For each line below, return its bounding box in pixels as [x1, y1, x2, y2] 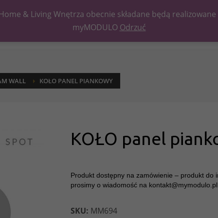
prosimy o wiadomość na [70, 181, 149, 189]
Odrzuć [119, 22, 146, 33]
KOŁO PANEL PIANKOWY [39, 76, 113, 85]
